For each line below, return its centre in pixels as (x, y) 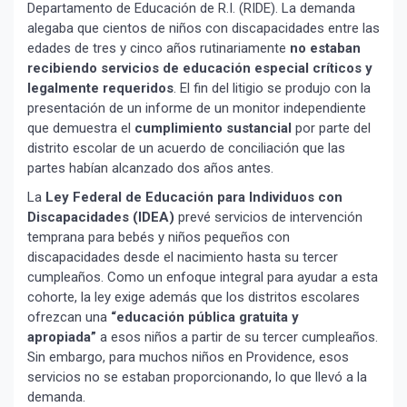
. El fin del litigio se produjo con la (272, 89)
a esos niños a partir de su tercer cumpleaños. (237, 338)
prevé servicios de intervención (268, 218)
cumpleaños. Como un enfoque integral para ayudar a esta (203, 278)
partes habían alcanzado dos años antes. (150, 169)
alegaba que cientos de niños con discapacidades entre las (203, 29)
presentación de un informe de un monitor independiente (197, 109)
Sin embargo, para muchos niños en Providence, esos (188, 357)
